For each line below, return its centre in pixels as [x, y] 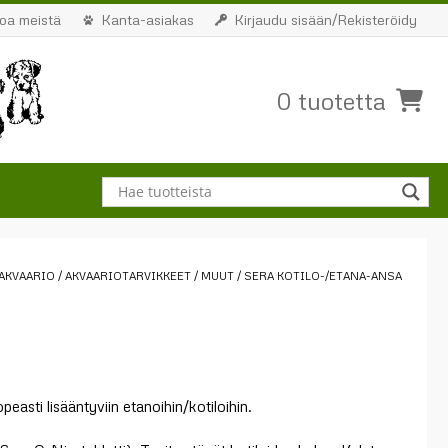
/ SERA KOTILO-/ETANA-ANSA [318, 275]
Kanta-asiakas [147, 19]
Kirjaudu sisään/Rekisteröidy [325, 19]
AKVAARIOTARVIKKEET [128, 275]
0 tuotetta [331, 100]
